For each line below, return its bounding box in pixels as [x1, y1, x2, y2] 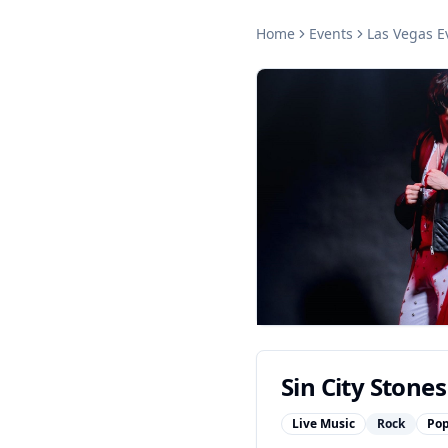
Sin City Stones [281, 370, 446, 403]
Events [309, 24, 353, 43]
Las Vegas [367, 24, 433, 43]
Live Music [292, 415, 355, 432]
